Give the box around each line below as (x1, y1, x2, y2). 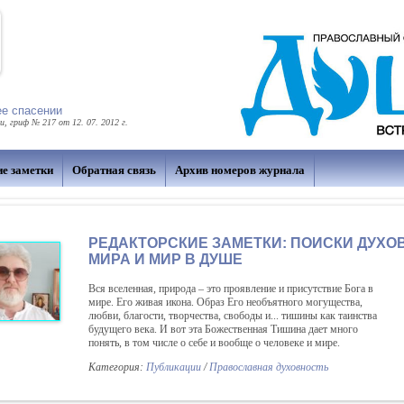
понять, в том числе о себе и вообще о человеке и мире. (88, 336, 343, 349)
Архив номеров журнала (175, 163, 305, 177)
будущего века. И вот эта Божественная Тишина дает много (88, 323, 358, 335)
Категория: (88, 361, 146, 373)
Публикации (146, 361, 201, 373)
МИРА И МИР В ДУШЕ (88, 252, 243, 267)
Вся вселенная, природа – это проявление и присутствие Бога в (88, 282, 373, 295)
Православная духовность (209, 361, 328, 373)
